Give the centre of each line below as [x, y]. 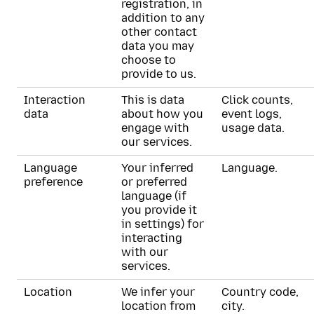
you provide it [159, 210]
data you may [158, 46]
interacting [152, 238]
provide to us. [159, 74]
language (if [154, 196]
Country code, [260, 292]
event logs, [252, 114]
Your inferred [157, 168]
